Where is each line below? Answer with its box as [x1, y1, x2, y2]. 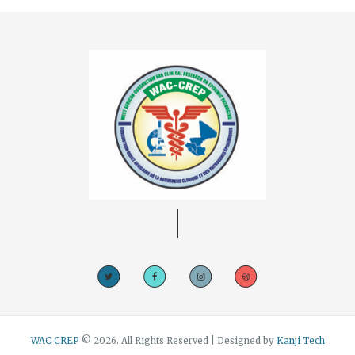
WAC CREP [30, 335, 82, 347]
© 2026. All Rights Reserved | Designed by [81, 335, 277, 347]
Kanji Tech [276, 335, 325, 347]
